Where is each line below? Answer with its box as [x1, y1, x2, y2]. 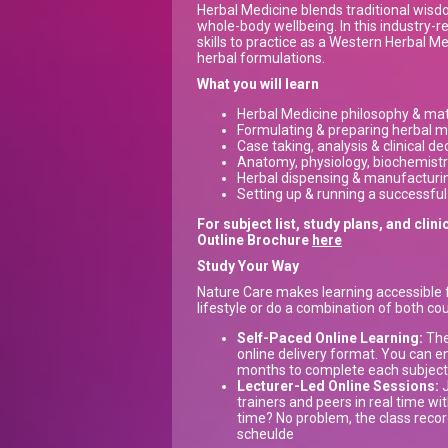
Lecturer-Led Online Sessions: [237, 378, 439, 395]
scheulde [237, 426, 297, 443]
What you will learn [197, 76, 319, 93]
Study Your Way [197, 258, 299, 275]
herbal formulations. [197, 50, 325, 67]
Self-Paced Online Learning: [237, 330, 423, 347]
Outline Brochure [197, 232, 312, 249]
